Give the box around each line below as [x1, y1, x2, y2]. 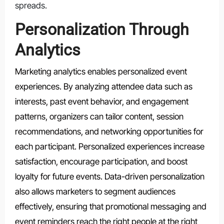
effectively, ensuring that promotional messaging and [14, 201, 206, 211]
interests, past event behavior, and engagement [14, 96, 188, 106]
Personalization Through [14, 20, 189, 39]
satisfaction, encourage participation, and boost [14, 156, 187, 166]
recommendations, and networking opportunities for [14, 126, 203, 136]
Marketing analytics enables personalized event [14, 66, 187, 76]
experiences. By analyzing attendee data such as [14, 81, 192, 91]
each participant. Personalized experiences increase [14, 141, 204, 151]
